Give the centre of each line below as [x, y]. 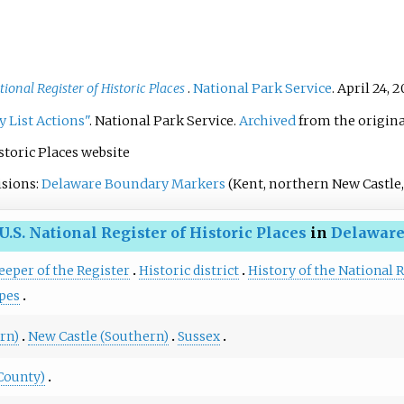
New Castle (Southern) [98, 336]
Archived [267, 120]
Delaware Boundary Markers [133, 184]
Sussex [198, 336]
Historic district [188, 270]
